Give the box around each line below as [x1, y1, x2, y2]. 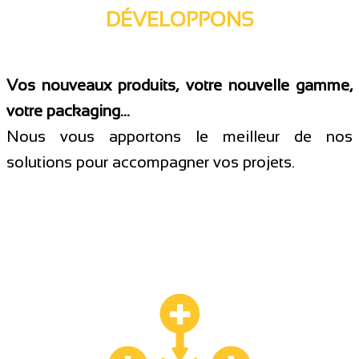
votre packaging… [6, 101, 130, 119]
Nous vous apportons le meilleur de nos [6, 127, 353, 145]
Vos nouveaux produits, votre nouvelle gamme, [6, 75, 353, 94]
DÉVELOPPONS [106, 8, 253, 30]
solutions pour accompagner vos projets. [6, 152, 295, 171]
